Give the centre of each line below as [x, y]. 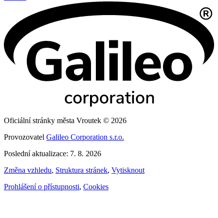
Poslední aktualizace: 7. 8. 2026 [53, 154]
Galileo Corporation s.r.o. [85, 137]
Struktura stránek [82, 170]
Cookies [96, 187]
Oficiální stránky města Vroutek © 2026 [65, 121]
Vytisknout [128, 170]
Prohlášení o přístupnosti [42, 187]
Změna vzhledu [28, 170]
